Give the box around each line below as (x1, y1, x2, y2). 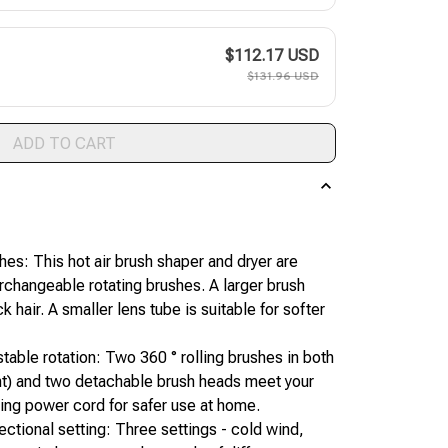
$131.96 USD (247, 69, 319, 86)
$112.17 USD (225, 46, 319, 66)
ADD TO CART (12, 133, 116, 153)
